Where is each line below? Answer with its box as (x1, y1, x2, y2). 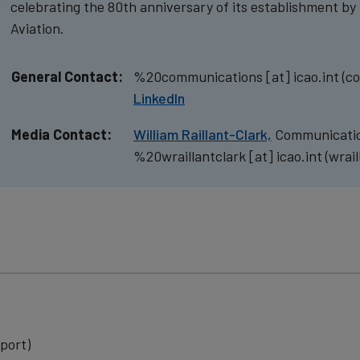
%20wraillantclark (133, 146, 246, 165)
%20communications (133, 67, 263, 85)
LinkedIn (133, 88, 185, 107)
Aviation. (10, 18, 64, 37)
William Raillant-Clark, (133, 125, 272, 143)
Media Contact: (11, 125, 112, 143)
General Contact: (11, 67, 123, 85)
